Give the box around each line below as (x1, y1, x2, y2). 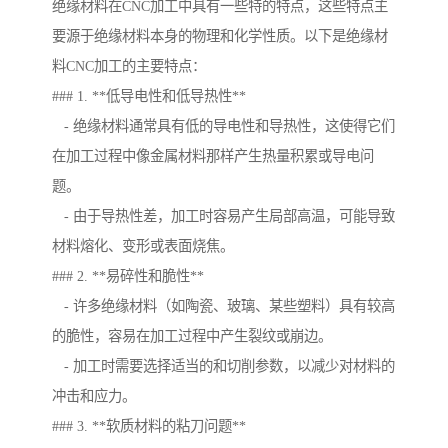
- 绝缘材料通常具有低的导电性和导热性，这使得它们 (52, 118, 395, 135)
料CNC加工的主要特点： (52, 58, 206, 75)
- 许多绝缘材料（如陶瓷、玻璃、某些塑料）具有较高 (52, 298, 395, 315)
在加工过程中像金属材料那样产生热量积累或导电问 (52, 148, 374, 165)
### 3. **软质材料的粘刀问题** (52, 418, 246, 435)
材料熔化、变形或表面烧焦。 (52, 238, 234, 255)
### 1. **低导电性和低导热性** (52, 88, 246, 105)
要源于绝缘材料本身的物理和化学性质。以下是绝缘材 (52, 28, 388, 45)
